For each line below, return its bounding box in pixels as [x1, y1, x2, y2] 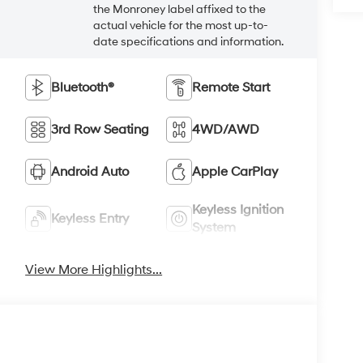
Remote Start [192, 79, 271, 96]
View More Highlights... [25, 261, 163, 278]
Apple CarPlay [192, 163, 279, 180]
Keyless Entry [51, 210, 130, 227]
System [192, 219, 237, 236]
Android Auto [51, 163, 130, 180]
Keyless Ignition [192, 201, 284, 218]
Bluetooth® [51, 79, 115, 96]
